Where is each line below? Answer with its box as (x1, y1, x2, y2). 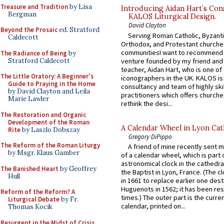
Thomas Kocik (8, 202, 52, 211)
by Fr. (59, 195, 78, 203)
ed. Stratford (57, 25, 99, 34)
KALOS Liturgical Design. (128, 12, 216, 21)
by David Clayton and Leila (8, 87, 90, 95)
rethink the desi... (121, 98, 172, 108)
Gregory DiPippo (128, 132, 172, 140)
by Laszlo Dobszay (20, 125, 80, 134)
